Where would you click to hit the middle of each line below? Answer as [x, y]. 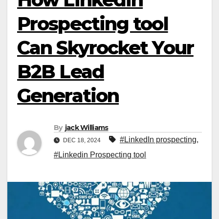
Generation [68, 96]
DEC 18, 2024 [82, 141]
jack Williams [87, 128]
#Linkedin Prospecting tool [100, 155]
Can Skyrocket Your [105, 48]
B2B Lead [61, 72]
